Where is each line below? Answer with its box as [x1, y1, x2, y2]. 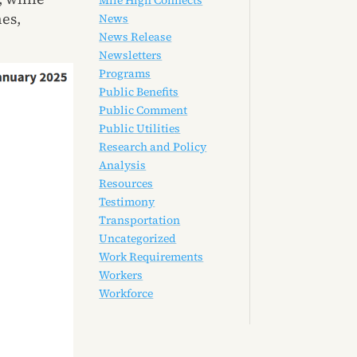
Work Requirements [99, 249, 204, 265]
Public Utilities [99, 120, 181, 137]
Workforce [99, 285, 154, 302]
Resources [99, 175, 154, 192]
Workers [99, 267, 143, 284]
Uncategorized [99, 230, 177, 247]
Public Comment [99, 102, 188, 119]
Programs [99, 65, 151, 82]
